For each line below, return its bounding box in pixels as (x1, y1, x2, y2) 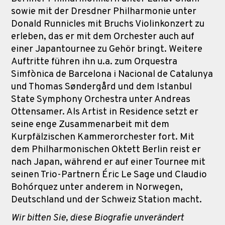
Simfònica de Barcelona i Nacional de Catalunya (11, 68, 213, 80)
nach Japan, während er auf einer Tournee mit (11, 156, 205, 168)
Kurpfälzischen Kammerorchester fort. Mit (11, 131, 194, 143)
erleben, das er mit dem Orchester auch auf (11, 30, 194, 43)
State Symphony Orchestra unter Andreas (11, 93, 190, 105)
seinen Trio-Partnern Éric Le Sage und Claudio (11, 168, 207, 181)
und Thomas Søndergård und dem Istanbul (11, 80, 192, 93)
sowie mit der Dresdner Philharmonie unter (11, 5, 196, 18)
